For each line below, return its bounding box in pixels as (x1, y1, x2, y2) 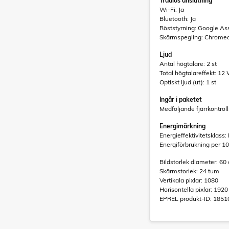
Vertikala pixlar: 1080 (159, 176, 218, 184)
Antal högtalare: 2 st (159, 60, 217, 67)
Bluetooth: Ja (159, 15, 196, 22)
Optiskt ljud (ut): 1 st (159, 78, 216, 86)
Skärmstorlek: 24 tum (159, 167, 219, 175)
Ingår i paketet (159, 96, 202, 103)
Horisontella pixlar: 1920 (159, 186, 228, 193)
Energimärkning (159, 122, 205, 130)
